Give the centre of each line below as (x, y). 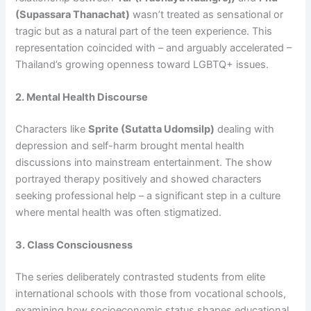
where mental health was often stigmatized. (119, 213)
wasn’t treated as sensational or (207, 14)
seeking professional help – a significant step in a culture (148, 196)
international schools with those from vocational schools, (151, 294)
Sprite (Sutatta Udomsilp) (152, 129)
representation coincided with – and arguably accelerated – (154, 48)
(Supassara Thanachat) (73, 14)
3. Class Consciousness (74, 245)
